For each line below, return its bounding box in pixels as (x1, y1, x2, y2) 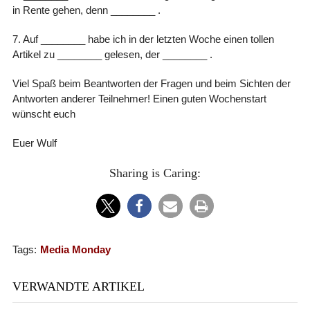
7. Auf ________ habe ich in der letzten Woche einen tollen (12, 33, 274, 45)
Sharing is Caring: (109, 165, 201, 180)
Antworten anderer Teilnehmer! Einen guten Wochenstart (12, 92, 266, 104)
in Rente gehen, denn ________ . (12, 3, 161, 16)
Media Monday (39, 243, 111, 255)
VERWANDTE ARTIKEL (12, 279, 145, 293)
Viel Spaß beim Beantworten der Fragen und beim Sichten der (12, 77, 291, 89)
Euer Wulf (12, 136, 57, 149)
